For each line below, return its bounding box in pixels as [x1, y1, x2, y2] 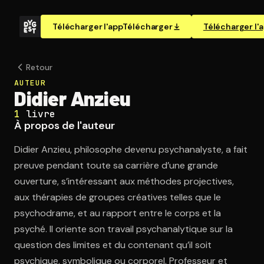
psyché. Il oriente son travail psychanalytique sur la [14, 223, 233, 235]
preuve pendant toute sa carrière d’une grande [14, 159, 218, 171]
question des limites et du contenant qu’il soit [14, 239, 212, 251]
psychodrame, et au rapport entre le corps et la [14, 207, 221, 219]
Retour [26, 62, 52, 72]
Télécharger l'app [52, 21, 123, 32]
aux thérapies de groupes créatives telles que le [14, 191, 221, 203]
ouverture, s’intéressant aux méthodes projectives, [14, 175, 234, 187]
